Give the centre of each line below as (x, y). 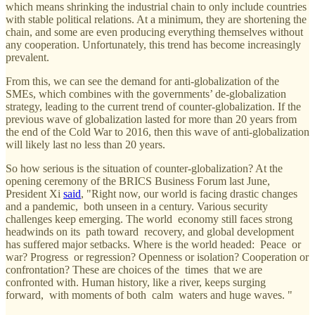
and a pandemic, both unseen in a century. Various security (137, 207)
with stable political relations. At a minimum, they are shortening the (156, 20)
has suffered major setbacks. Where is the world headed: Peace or (153, 245)
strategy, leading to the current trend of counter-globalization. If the (153, 107)
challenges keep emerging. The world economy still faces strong (149, 219)
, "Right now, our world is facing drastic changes (192, 194)
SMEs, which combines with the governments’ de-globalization (146, 94)
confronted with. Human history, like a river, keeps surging (136, 283)
